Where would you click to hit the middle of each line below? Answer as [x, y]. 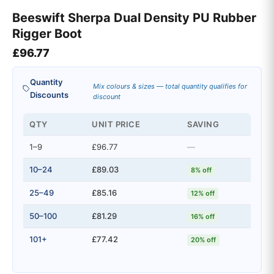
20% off [203, 240]
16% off [203, 217]
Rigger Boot [47, 34]
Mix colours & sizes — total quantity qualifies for [170, 87]
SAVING [203, 124]
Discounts [50, 95]
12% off [203, 194]
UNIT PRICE [116, 124]
